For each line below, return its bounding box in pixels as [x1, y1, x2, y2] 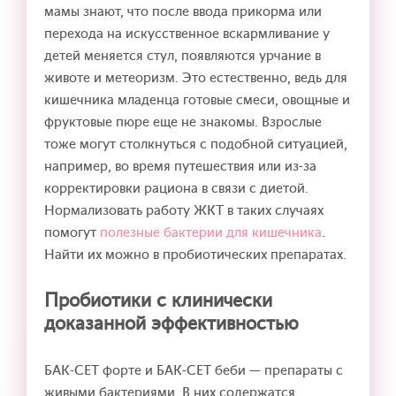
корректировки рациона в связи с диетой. [44, 179, 308, 197]
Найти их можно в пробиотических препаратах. [44, 245, 346, 263]
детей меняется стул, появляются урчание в [44, 46, 321, 65]
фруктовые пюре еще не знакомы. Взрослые [44, 112, 322, 131]
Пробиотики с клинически [44, 287, 272, 313]
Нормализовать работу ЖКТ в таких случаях [44, 201, 324, 219]
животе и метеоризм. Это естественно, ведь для [44, 68, 347, 87]
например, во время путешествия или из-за [44, 156, 316, 175]
